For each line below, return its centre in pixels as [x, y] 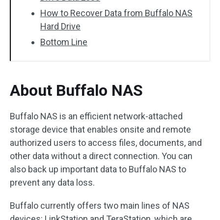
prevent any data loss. [52, 182]
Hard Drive [60, 26]
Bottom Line [64, 42]
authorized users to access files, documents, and [106, 143]
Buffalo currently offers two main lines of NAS [100, 206]
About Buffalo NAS [76, 90]
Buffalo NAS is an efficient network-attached [96, 116]
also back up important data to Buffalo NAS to [98, 169]
